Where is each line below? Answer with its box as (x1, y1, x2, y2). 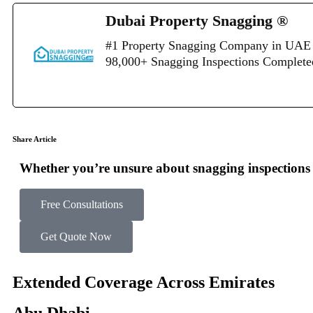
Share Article (13, 135, 57, 144)
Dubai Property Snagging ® (105, 12, 288, 30)
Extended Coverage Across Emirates (13, 273, 275, 292)
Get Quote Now (41, 231, 112, 243)
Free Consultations (41, 198, 123, 211)
